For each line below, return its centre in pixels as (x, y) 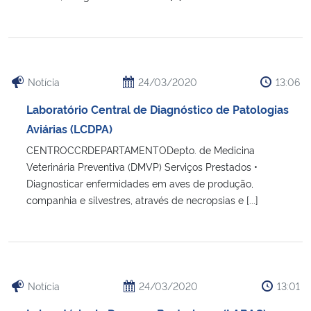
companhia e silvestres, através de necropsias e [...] (142, 199)
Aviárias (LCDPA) (69, 128)
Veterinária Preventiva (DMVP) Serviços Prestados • (142, 166)
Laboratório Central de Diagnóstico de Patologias (158, 109)
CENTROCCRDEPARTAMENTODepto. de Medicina (141, 149)
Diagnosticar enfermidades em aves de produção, (140, 183)
